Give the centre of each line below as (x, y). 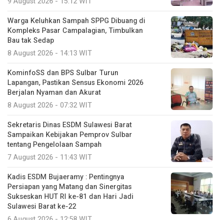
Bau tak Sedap (31, 41)
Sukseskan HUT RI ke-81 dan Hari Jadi (70, 197)
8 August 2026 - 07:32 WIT (50, 106)
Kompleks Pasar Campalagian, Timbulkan (75, 31)
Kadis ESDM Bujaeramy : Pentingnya (66, 177)
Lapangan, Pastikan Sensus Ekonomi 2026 (75, 83)
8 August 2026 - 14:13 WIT (50, 54)
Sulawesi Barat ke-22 (42, 207)
